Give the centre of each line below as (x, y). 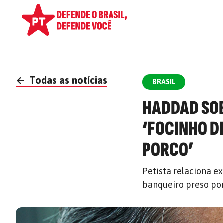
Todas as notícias (67, 80)
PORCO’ (168, 150)
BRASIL (164, 82)
